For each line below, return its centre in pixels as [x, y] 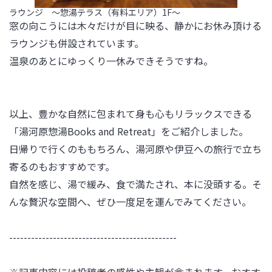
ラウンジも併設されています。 [76, 43]
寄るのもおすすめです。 [62, 166]
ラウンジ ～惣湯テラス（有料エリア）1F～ [95, 12]
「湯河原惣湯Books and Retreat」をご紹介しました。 [129, 131]
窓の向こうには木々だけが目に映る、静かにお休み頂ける [135, 25]
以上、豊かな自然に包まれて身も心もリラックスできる [131, 114]
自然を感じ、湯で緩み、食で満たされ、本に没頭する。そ [135, 184]
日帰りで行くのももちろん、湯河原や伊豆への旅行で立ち [135, 149]
